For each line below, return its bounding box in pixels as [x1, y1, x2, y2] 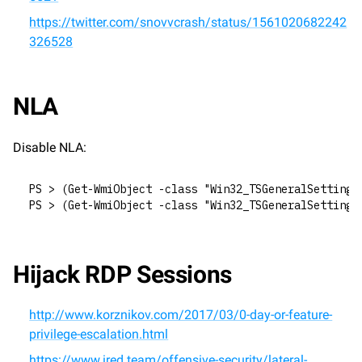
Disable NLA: [13, 140, 86, 155]
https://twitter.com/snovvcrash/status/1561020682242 [29, 15, 347, 30]
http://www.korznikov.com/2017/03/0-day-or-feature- [29, 307, 333, 322]
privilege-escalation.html [29, 326, 169, 342]
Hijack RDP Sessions [13, 260, 232, 288]
